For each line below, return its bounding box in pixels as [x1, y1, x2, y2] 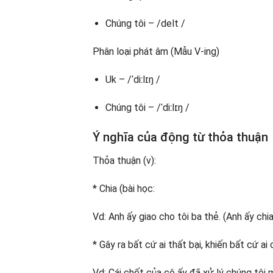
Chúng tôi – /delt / [105, 18, 185, 30]
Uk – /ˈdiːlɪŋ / [105, 73, 160, 85]
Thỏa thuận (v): [93, 155, 156, 167]
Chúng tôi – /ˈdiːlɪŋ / [105, 101, 190, 113]
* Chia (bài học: [93, 183, 155, 195]
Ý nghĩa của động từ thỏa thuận [93, 130, 268, 145]
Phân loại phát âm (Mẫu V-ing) [93, 46, 219, 58]
